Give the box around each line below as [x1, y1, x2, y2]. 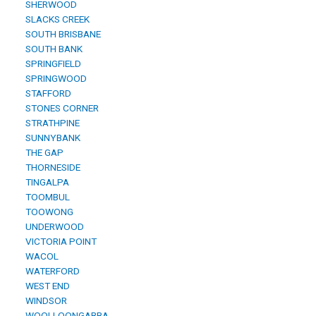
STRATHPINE [21, 117, 80, 129]
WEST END [21, 280, 70, 292]
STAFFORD [21, 87, 71, 99]
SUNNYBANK [21, 132, 80, 144]
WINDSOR [21, 295, 67, 307]
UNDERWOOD [21, 221, 84, 233]
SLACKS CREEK [21, 13, 90, 25]
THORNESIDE [21, 162, 80, 174]
